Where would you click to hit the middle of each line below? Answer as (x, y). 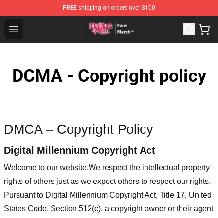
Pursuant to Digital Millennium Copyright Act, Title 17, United (108, 195)
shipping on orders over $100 (116, 8)
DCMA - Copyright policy (109, 76)
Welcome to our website (45, 167)
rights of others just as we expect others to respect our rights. (107, 181)
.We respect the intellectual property (148, 167)
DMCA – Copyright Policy (79, 129)
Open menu (33, 28)
